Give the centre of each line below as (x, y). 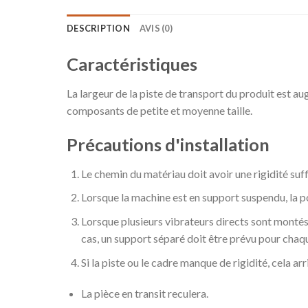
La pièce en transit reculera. (144, 294)
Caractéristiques (132, 64)
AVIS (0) (156, 29)
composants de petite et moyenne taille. (159, 111)
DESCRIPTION (98, 29)
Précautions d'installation (168, 144)
